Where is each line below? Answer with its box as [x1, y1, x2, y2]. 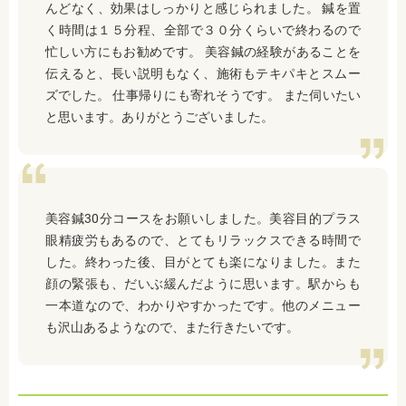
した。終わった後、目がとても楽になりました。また [45, 254, 361, 269]
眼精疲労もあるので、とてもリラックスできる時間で [45, 232, 361, 247]
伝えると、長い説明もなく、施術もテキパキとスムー [45, 65, 361, 81]
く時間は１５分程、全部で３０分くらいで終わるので [45, 22, 361, 37]
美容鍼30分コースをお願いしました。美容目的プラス [45, 210, 361, 226]
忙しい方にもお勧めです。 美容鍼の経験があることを [45, 43, 361, 59]
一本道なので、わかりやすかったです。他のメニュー [45, 297, 361, 313]
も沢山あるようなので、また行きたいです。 [45, 319, 299, 334]
